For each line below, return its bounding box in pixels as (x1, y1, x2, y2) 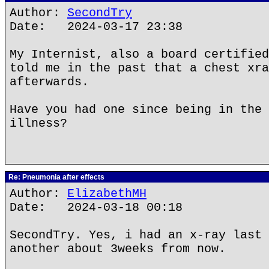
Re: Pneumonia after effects (7, 173, 104, 181)
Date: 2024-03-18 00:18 (10, 201, 183, 214)
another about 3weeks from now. (10, 242, 226, 256)
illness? (10, 116, 67, 130)
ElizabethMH (67, 187, 147, 201)
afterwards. (10, 75, 89, 89)
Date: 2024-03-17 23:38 (10, 20, 183, 34)
